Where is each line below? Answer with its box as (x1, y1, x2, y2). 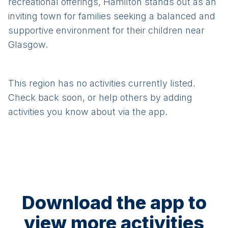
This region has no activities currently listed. (8, 78, 195, 89)
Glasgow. (8, 39, 48, 50)
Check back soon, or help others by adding (8, 92, 192, 103)
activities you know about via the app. (8, 106, 167, 117)
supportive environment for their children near (8, 25, 205, 36)
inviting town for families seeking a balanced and (8, 11, 215, 21)
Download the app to (21, 191, 207, 214)
